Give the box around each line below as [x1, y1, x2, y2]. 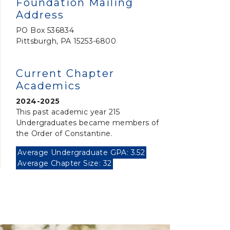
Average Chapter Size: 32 [17, 159, 112, 168]
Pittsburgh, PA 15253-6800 [16, 36, 116, 46]
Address [16, 9, 64, 21]
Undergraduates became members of [16, 118, 159, 127]
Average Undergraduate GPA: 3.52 [17, 148, 145, 157]
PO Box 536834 [16, 26, 74, 35]
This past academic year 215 [16, 107, 120, 117]
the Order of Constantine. [16, 129, 112, 138]
